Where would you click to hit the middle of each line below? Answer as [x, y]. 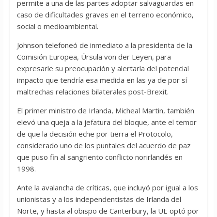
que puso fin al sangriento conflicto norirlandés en [100, 157]
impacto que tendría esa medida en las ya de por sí [102, 80]
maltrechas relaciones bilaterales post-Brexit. [93, 92]
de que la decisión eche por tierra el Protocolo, [95, 134]
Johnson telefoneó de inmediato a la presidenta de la [104, 45]
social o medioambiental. [57, 26]
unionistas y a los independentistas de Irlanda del [99, 199]
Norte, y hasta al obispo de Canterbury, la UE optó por [108, 211]
